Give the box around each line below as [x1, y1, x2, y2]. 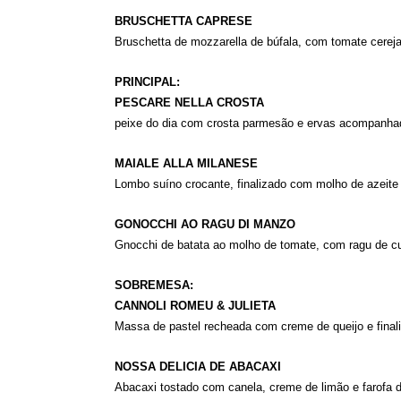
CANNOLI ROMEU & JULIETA [114, 299, 276, 312]
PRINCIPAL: [114, 75, 180, 89]
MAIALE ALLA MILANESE [114, 157, 258, 170]
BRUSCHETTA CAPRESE [114, 14, 252, 28]
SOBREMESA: [114, 278, 193, 292]
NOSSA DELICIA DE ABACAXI [114, 360, 281, 373]
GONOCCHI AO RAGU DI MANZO [114, 218, 295, 231]
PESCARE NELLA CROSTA [114, 96, 264, 109]
